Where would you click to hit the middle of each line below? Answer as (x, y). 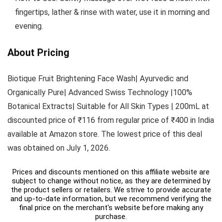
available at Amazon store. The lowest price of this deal (105, 134)
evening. (29, 26)
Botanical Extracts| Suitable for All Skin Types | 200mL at (108, 107)
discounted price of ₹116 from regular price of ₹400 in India (111, 120)
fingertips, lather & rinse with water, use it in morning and (112, 12)
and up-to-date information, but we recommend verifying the (111, 199)
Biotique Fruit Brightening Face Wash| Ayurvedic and (98, 79)
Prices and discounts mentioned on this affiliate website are (111, 172)
